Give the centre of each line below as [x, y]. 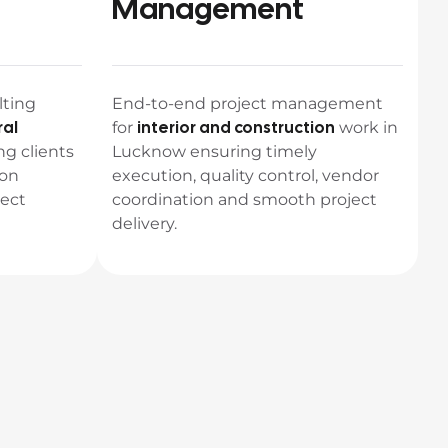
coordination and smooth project [244, 199]
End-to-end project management [247, 103]
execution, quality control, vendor [245, 175]
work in [366, 127]
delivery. [144, 223]
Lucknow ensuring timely [214, 151]
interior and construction [236, 127]
